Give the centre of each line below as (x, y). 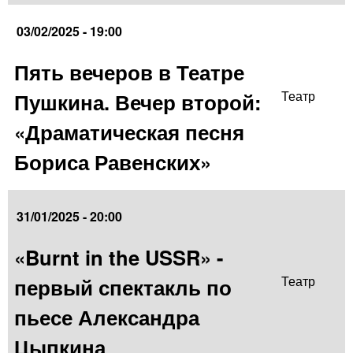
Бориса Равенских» (113, 162)
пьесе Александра (107, 318)
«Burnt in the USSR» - (119, 258)
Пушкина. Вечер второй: (138, 102)
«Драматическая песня (129, 132)
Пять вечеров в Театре (129, 72)
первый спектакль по (123, 288)
